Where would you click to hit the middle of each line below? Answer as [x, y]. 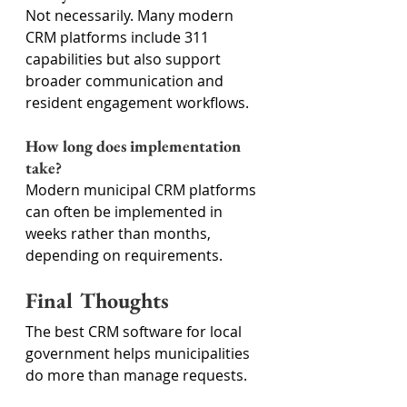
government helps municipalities [139, 353]
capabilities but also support [125, 59]
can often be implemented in [126, 212]
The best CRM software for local [135, 332]
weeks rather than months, [120, 233]
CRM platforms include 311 [119, 37]
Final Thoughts [97, 300]
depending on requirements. [124, 255]
